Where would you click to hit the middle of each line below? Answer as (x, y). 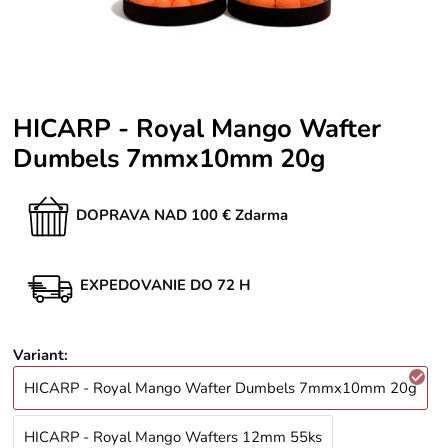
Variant (39, 355)
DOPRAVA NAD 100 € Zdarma (182, 214)
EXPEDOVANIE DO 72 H (166, 284)
